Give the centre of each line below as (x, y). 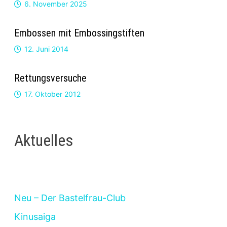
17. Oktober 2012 (52, 94)
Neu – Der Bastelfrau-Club (70, 198)
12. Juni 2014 (46, 49)
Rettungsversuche (50, 78)
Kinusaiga (35, 217)
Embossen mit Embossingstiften (79, 33)
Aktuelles (44, 140)
